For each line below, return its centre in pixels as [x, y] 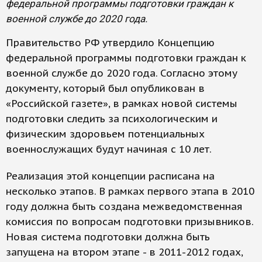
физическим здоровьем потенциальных [105, 134]
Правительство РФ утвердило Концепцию [110, 43]
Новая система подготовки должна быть [108, 237]
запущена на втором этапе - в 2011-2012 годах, [124, 252]
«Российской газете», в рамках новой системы [122, 104]
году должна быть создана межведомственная [124, 206]
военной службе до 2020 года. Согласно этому [122, 73]
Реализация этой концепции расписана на [110, 176]
